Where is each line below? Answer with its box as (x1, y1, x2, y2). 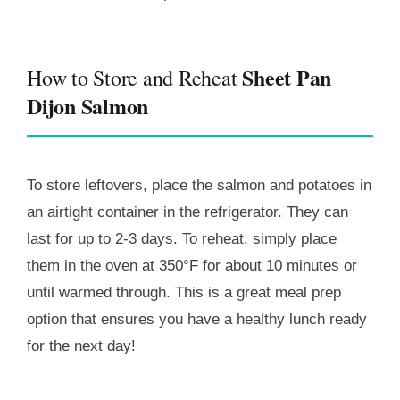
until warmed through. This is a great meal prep (27, 284, 341, 302)
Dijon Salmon (27, 90, 149, 122)
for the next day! (27, 337, 136, 355)
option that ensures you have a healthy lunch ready (27, 311, 367, 329)
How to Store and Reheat (27, 63, 243, 93)
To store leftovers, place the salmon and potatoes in (27, 177, 371, 195)
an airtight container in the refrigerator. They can (27, 204, 348, 221)
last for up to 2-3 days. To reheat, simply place (27, 230, 337, 248)
